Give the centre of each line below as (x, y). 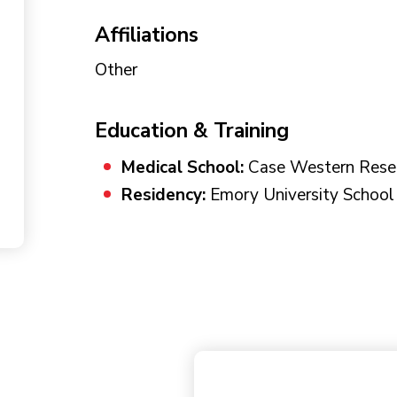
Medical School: (183, 167)
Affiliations (147, 35)
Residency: (163, 195)
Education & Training (192, 131)
